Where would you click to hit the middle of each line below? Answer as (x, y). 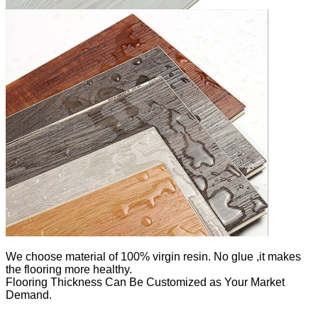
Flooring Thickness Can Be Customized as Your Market (145, 282)
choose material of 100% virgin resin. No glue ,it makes (162, 256)
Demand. (29, 295)
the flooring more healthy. (69, 269)
